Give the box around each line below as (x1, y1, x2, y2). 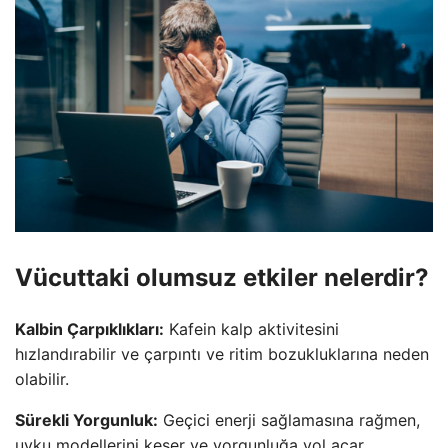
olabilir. (15, 368, 69, 389)
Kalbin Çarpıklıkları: (15, 318, 164, 339)
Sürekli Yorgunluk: (15, 409, 158, 430)
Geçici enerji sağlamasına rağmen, (158, 409, 420, 430)
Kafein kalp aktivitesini (164, 318, 339, 339)
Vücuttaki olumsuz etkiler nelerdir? (15, 262, 429, 292)
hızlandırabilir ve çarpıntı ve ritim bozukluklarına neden (15, 343, 429, 364)
